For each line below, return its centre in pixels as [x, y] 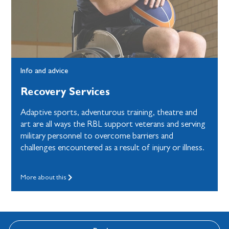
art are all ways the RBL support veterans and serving [113, 124]
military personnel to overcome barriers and [97, 136]
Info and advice [44, 71]
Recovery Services [65, 91]
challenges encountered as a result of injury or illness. [113, 148]
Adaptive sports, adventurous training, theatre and [109, 112]
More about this [44, 177]
